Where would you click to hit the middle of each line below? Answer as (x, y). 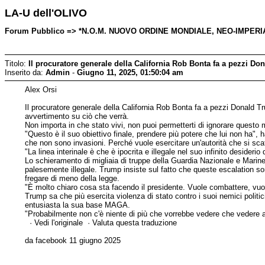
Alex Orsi (41, 89)
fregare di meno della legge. (72, 178)
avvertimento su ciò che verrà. (77, 116)
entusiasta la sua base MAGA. (78, 205)
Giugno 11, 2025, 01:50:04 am (130, 72)
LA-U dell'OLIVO (46, 13)
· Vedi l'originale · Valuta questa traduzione (101, 222)
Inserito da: (25, 72)
